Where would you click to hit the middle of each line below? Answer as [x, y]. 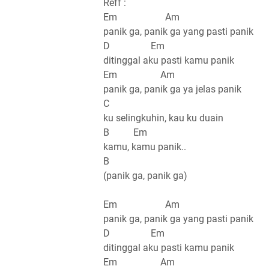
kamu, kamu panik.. [145, 147]
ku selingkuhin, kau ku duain [163, 118]
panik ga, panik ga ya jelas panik [172, 89]
